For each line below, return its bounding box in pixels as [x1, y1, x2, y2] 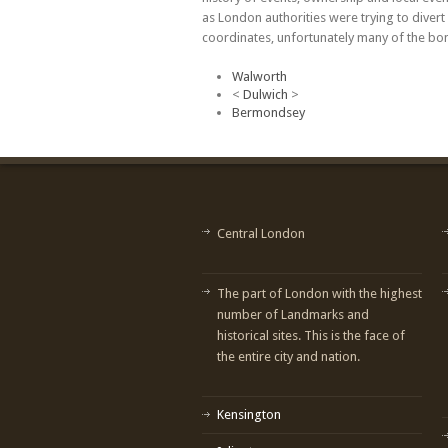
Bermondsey [232, 104, 305, 120]
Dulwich [243, 86, 288, 102]
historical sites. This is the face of [217, 327, 405, 343]
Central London [217, 225, 305, 241]
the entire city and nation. [217, 348, 360, 364]
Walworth [232, 68, 287, 84]
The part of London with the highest [217, 285, 422, 301]
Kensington [217, 406, 281, 422]
